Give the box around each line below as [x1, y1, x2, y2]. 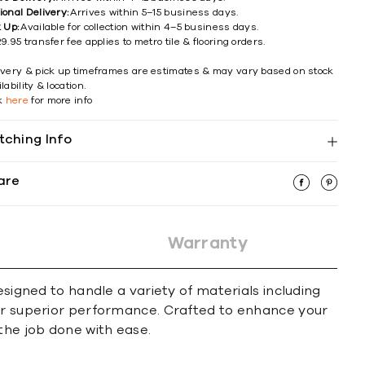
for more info [29, 95, 93, 105]
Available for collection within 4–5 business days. [20, 22, 259, 32]
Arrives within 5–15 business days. [70, 7, 239, 17]
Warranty [167, 235, 248, 252]
